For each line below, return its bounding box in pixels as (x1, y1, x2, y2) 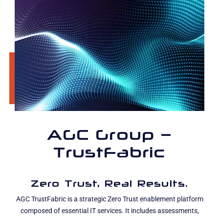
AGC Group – (47, 126, 172, 144)
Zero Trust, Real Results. (30, 177, 189, 189)
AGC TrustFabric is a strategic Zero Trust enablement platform (16, 195, 203, 204)
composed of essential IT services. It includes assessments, (20, 207, 199, 216)
